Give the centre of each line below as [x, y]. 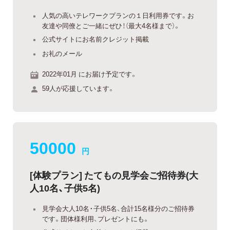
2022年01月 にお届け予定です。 [90, 74]
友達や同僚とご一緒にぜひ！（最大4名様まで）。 [111, 25]
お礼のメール [62, 53]
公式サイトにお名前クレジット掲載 [95, 39]
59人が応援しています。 [78, 88]
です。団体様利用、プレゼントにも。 [96, 218]
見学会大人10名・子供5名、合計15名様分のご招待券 [118, 208]
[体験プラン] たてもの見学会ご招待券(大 [114, 175]
